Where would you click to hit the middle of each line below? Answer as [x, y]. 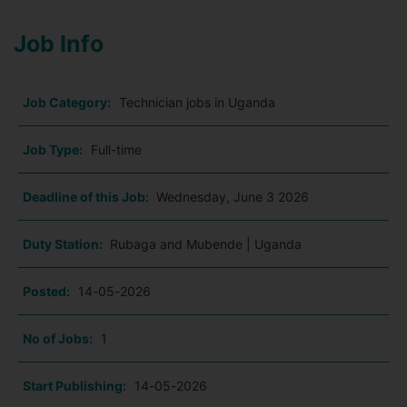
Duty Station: [64, 244]
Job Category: [67, 103]
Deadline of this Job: [87, 197]
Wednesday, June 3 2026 [233, 197]
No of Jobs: [58, 339]
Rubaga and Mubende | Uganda [206, 244]
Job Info [59, 44]
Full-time [116, 150]
